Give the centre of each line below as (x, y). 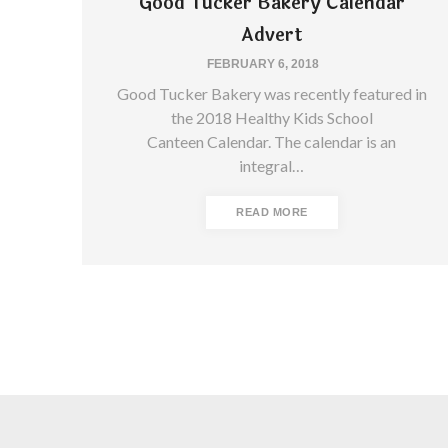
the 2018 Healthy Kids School (271, 117)
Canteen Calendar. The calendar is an (272, 141)
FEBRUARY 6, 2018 (262, 63)
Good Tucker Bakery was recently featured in (271, 93)
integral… (272, 165)
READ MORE (272, 211)
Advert (271, 34)
